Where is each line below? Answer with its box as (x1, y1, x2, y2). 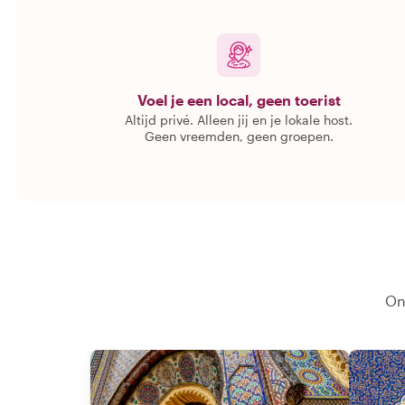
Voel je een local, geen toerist (137, 91, 341, 108)
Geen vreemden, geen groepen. (144, 128, 334, 144)
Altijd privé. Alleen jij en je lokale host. (125, 112, 353, 127)
